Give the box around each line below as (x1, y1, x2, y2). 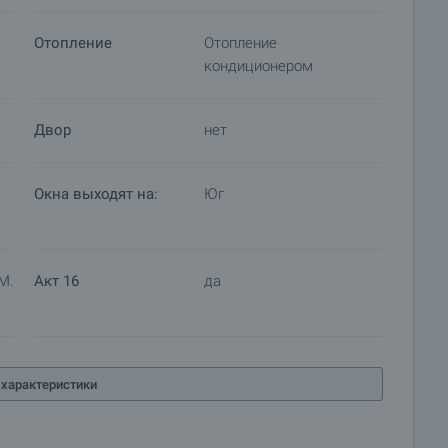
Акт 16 (34, 272, 79, 290)
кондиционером (204, 57, 313, 75)
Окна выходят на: (34, 185, 158, 203)
